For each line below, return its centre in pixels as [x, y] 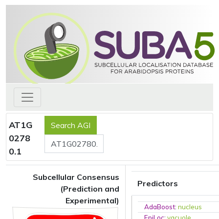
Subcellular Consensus [76, 177]
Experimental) [92, 200]
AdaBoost [160, 207]
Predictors [158, 183]
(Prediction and [90, 189]
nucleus [190, 207]
